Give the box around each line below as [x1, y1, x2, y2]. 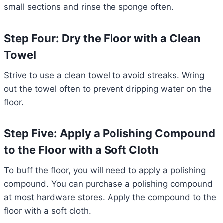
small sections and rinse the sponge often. [4, 2, 174, 12]
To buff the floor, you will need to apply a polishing [4, 165, 206, 176]
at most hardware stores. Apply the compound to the [4, 192, 216, 203]
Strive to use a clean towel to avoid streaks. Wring [4, 70, 204, 81]
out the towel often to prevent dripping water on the [4, 84, 212, 94]
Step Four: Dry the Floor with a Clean [4, 32, 201, 45]
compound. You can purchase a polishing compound [4, 179, 213, 189]
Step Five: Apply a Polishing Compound [4, 127, 215, 140]
